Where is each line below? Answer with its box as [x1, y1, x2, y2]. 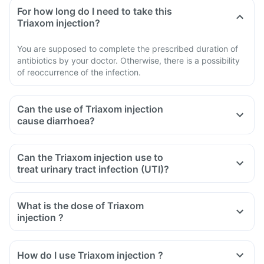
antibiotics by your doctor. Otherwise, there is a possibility [17, 55, 240, 65]
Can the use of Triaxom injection [17, 103, 163, 115]
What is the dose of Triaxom [17, 200, 144, 212]
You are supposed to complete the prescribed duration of [17, 44, 238, 54]
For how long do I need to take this [17, 5, 172, 17]
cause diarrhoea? [17, 115, 95, 127]
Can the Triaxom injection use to [17, 151, 163, 163]
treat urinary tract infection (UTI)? [17, 163, 169, 175]
